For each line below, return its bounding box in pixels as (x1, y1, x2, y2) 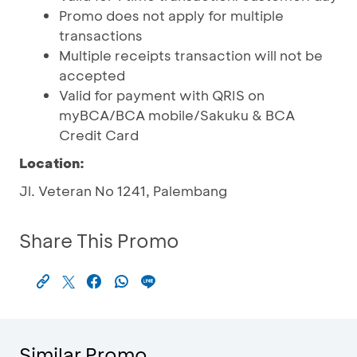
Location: (19, 154, 84, 171)
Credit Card (59, 126, 139, 143)
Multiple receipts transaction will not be (59, 46, 323, 64)
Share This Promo (19, 228, 179, 253)
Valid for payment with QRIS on (59, 86, 265, 104)
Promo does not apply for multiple (59, 6, 284, 24)
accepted (59, 66, 125, 84)
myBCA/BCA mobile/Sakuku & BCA (59, 106, 295, 124)
